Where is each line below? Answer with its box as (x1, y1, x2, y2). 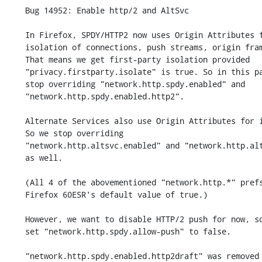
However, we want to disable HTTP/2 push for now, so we (6, 213, 25, 225)
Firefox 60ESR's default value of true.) (6, 189, 25, 200)
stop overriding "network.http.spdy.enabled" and (6, 78, 25, 89)
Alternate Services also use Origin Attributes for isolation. (6, 115, 25, 126)
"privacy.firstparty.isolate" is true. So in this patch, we (6, 66, 25, 77)
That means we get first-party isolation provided (6, 54, 25, 65)
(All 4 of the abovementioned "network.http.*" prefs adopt (6, 177, 25, 188)
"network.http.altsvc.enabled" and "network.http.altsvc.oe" (6, 140, 25, 151)
